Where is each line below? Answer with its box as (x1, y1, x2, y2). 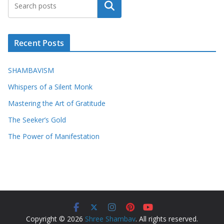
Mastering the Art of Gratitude (8, 98, 105, 108)
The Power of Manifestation (8, 131, 99, 141)
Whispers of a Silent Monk (8, 82, 94, 92)
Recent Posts (14, 37, 64, 49)
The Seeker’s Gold (8, 115, 66, 125)
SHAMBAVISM (8, 65, 54, 75)
